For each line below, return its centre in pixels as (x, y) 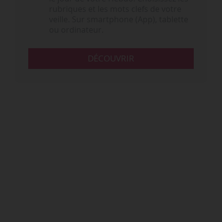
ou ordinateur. (76, 30)
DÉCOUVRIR (111, 58)
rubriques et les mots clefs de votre (115, 9)
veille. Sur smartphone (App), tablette (118, 20)
